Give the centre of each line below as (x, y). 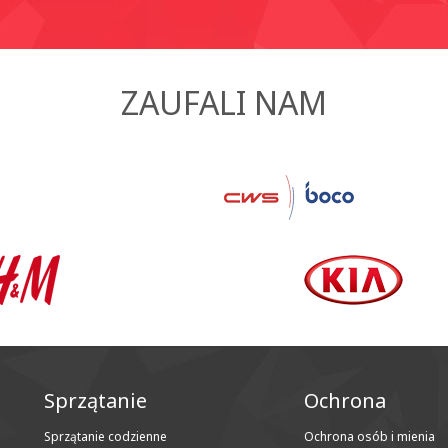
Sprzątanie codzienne (105, 436)
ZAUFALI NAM (224, 102)
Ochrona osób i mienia (369, 436)
